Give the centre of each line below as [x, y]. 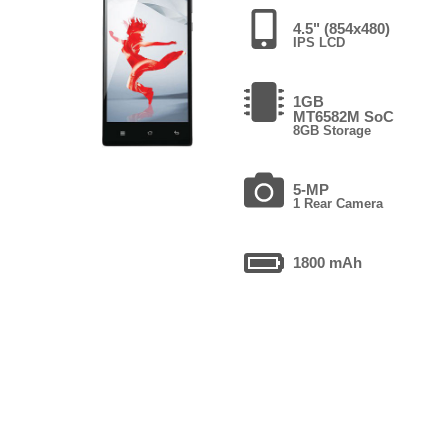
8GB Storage [331, 130]
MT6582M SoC [343, 116]
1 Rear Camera [337, 203]
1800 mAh [327, 262]
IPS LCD [318, 42]
